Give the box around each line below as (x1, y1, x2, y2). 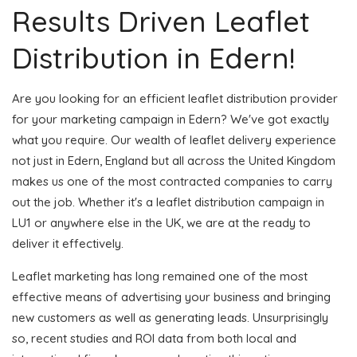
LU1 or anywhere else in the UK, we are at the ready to (12, 214, 311, 230)
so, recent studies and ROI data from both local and (12, 330, 296, 346)
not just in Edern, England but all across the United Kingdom (12, 152, 335, 168)
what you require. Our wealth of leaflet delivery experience (12, 131, 336, 147)
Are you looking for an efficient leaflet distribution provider (12, 90, 338, 106)
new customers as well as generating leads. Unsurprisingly (12, 309, 328, 325)
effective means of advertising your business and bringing (12, 288, 331, 304)
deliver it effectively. (12, 235, 124, 251)
